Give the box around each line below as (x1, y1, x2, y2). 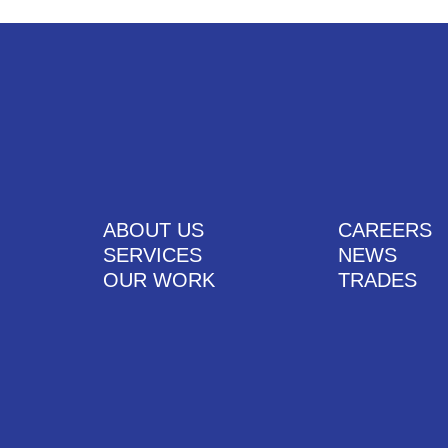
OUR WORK (102, 269, 215, 292)
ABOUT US (102, 219, 204, 242)
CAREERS (337, 219, 432, 242)
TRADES (337, 269, 417, 292)
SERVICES (102, 244, 202, 267)
